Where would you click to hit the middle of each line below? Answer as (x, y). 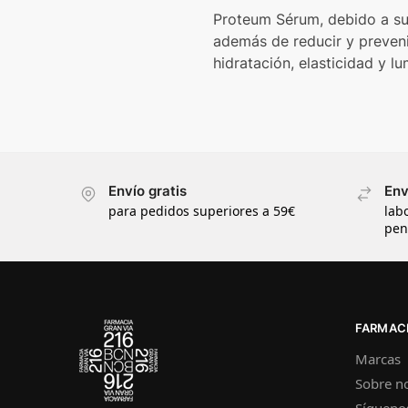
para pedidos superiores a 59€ (202, 211)
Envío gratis (148, 190)
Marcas (377, 358)
